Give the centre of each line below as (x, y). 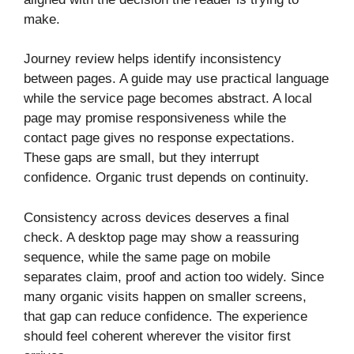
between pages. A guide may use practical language (176, 79)
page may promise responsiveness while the (155, 119)
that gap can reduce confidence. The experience (166, 316)
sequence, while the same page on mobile (147, 257)
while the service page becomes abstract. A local (168, 99)
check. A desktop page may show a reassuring (161, 237)
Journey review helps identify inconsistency (153, 59)
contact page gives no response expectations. (159, 138)
